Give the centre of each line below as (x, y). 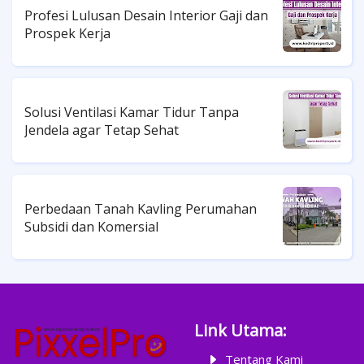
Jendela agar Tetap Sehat (102, 130)
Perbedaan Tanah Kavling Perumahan (141, 209)
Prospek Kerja (67, 34)
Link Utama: (240, 330)
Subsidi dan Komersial (91, 227)
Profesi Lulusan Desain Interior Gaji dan (146, 16)
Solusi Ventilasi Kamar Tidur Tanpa (132, 113)
